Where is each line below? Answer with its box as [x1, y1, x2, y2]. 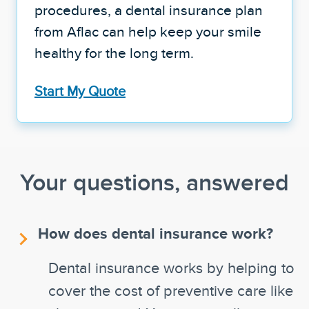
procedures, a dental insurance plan [34, 1, 263, 18]
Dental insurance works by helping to [48, 259, 295, 276]
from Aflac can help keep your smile [34, 23, 261, 39]
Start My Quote [34, 83, 126, 99]
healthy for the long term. [34, 44, 194, 61]
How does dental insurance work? [38, 224, 273, 241]
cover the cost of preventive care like [48, 281, 293, 299]
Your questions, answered [20, 169, 289, 195]
